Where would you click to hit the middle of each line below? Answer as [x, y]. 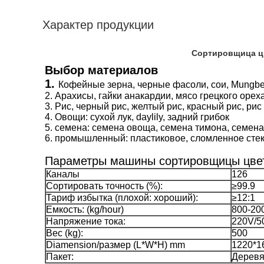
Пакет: [60, 257]
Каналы [63, 174]
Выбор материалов [101, 70]
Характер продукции [98, 25]
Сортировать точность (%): [104, 186]
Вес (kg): [65, 233]
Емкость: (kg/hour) [85, 210]
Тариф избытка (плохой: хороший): [122, 198]
